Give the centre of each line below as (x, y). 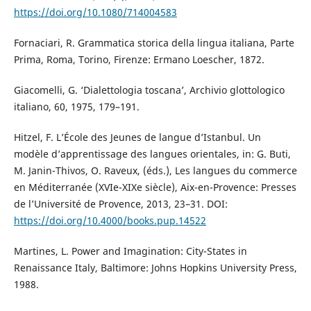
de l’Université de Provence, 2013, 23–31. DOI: (120, 204)
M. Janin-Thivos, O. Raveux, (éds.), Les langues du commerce (155, 171)
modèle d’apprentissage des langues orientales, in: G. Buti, (152, 154)
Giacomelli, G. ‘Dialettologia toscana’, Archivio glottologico (149, 90)
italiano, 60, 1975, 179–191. (76, 107)
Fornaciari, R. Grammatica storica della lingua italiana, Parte (154, 43)
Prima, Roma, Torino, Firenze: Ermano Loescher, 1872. (139, 60)
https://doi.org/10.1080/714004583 (95, 12)
